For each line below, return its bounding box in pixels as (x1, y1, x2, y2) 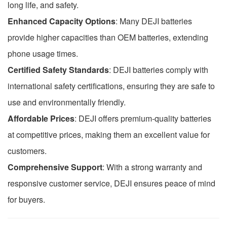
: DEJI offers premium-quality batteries (74, 112, 211, 124)
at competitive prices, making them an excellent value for (8, 128, 210, 140)
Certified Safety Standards (8, 63, 109, 75)
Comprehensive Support (8, 161, 102, 173)
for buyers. (8, 193, 45, 205)
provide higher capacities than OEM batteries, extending (8, 31, 208, 43)
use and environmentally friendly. (8, 96, 126, 108)
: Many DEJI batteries (116, 15, 192, 27)
